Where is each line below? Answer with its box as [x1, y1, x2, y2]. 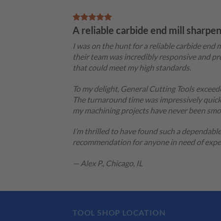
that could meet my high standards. [73, 62, 191, 72]
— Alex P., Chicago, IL [73, 158, 143, 168]
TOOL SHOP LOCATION [73, 208, 166, 218]
